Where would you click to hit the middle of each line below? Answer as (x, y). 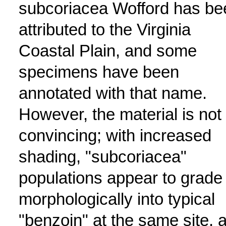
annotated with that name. (112, 93)
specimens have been (99, 72)
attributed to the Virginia (104, 30)
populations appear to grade (120, 178)
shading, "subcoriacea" (102, 157)
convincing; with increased (115, 135)
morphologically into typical (117, 199)
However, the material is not (120, 114)
